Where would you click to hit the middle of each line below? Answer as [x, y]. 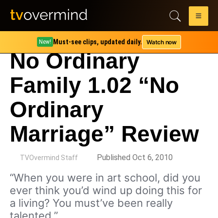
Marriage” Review [104, 134]
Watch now [162, 42]
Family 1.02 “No [94, 85]
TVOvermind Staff [49, 158]
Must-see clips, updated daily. [98, 42]
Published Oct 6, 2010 [135, 157]
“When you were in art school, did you [105, 178]
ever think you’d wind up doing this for [106, 190]
